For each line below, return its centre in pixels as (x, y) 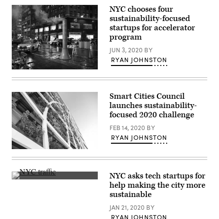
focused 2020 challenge (152, 115)
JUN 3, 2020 (127, 50)
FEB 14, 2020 (128, 127)
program (126, 37)
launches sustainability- (153, 105)
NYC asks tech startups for (157, 176)
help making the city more (157, 186)
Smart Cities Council (147, 96)
